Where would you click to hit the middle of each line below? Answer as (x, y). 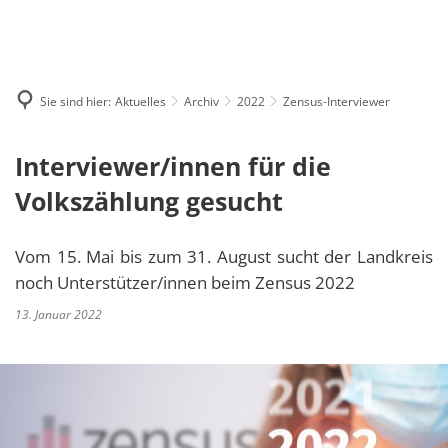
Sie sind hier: (75, 101)
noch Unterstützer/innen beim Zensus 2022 (185, 282)
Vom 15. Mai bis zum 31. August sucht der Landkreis (224, 256)
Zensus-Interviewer (336, 101)
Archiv (201, 101)
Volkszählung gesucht (149, 201)
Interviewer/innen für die (173, 166)
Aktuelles (140, 101)
